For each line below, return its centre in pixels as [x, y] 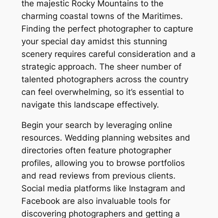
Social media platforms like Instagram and [103, 189]
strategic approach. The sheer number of [101, 66]
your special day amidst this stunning [94, 41]
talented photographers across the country [105, 79]
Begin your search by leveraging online [97, 125]
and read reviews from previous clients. [98, 176]
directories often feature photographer [96, 151]
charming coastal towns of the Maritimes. [102, 16]
